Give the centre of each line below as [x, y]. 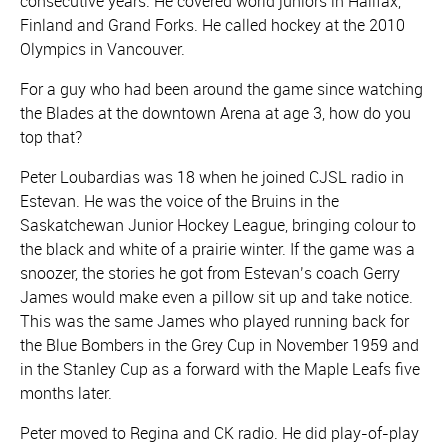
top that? [51, 137]
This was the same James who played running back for [214, 321]
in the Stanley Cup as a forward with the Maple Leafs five [220, 369]
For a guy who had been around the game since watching [221, 89]
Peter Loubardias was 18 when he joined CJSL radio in [212, 177]
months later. [66, 393]
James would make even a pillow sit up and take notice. [216, 297]
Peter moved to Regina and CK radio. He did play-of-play [219, 433]
